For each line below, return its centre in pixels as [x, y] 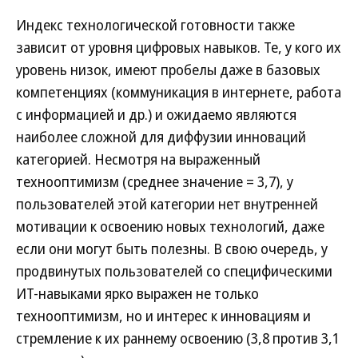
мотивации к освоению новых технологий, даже [170, 226]
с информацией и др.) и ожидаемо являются [156, 114]
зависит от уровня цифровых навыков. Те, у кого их [179, 47]
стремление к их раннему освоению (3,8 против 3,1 [178, 338]
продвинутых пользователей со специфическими [174, 271]
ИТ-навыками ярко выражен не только [137, 293]
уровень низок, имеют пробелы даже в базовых [168, 70]
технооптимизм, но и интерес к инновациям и [163, 316]
